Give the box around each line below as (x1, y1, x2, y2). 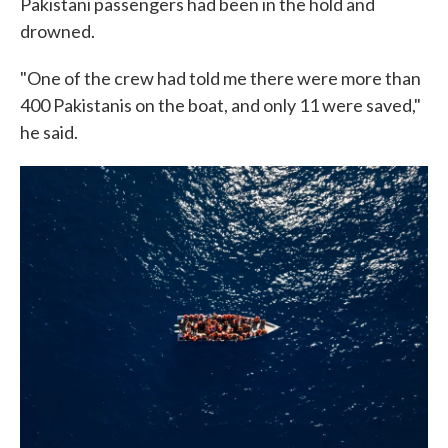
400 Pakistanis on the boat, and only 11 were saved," (20, 94, 421, 116)
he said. (20, 121, 78, 143)
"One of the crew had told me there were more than (20, 67, 421, 89)
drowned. (20, 20, 95, 42)
